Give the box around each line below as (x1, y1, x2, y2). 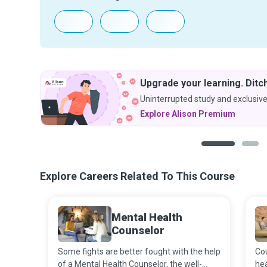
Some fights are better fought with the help (58, 247, 221, 256)
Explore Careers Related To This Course (40, 170, 235, 182)
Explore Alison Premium (140, 109, 235, 119)
